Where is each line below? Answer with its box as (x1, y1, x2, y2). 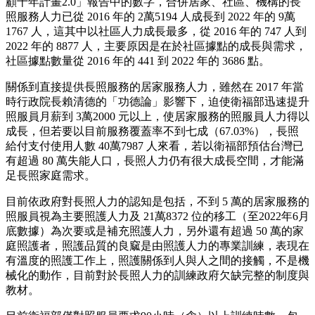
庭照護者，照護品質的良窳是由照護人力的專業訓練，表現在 (6, 240, 309, 252)
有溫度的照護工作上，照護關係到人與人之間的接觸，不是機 (6, 255, 309, 267)
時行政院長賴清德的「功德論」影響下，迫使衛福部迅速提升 (6, 96, 309, 108)
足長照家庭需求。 (6, 169, 96, 182)
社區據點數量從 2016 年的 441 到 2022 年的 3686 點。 (6, 55, 270, 67)
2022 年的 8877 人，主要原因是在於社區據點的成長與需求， (6, 40, 307, 53)
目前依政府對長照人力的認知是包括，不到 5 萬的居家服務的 (6, 195, 309, 208)
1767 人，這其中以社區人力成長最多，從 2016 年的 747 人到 (6, 25, 307, 38)
